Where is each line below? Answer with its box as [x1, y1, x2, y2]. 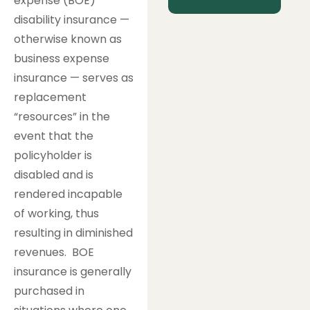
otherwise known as [14, 30, 122, 47]
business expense [14, 50, 109, 66]
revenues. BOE [14, 244, 94, 260]
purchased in [14, 282, 84, 299]
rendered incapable [14, 185, 122, 202]
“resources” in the [14, 108, 110, 125]
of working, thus [14, 205, 99, 221]
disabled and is [14, 166, 93, 183]
